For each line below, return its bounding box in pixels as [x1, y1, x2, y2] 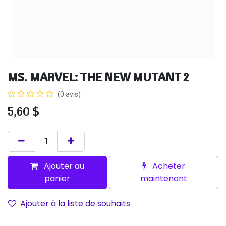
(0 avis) [58, 90, 81, 99]
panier [44, 173, 71, 185]
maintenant [140, 173, 188, 185]
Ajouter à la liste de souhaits [20, 198, 130, 210]
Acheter [150, 160, 186, 173]
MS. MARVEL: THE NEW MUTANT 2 [8, 70, 189, 85]
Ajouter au [42, 160, 85, 173]
